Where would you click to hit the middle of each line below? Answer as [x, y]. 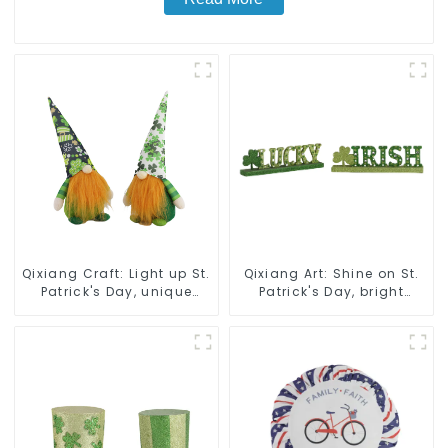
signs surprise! [331, 310]
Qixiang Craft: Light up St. [116, 274]
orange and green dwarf [116, 310]
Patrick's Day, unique [116, 292]
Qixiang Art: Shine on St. [331, 274]
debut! [116, 328]
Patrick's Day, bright [331, 292]
